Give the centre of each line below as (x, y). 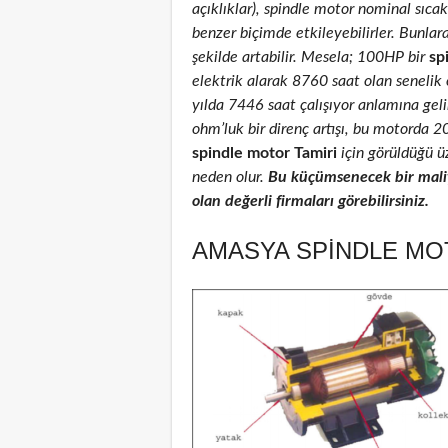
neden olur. (230, 176)
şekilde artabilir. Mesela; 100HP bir (308, 56)
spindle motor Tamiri (264, 152)
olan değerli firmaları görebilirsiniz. (310, 200)
